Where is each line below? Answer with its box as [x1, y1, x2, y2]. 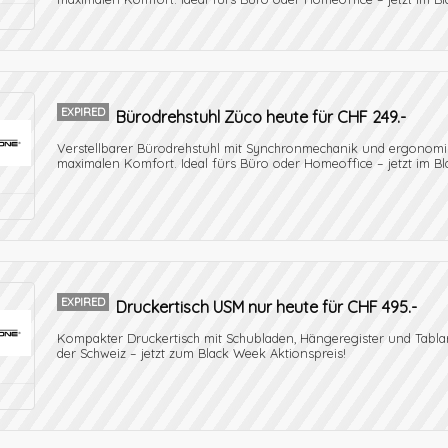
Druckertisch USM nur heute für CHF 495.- [116, 297, 417, 317]
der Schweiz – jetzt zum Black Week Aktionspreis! [57, 345, 346, 361]
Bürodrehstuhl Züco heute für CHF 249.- [116, 107, 406, 127]
